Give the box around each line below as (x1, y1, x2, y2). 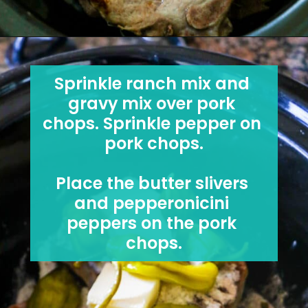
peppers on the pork (67, 212, 237, 235)
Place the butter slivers (55, 172, 248, 195)
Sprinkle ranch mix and (54, 72, 250, 96)
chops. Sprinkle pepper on (42, 112, 261, 135)
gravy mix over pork (68, 92, 236, 115)
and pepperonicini (74, 192, 230, 215)
